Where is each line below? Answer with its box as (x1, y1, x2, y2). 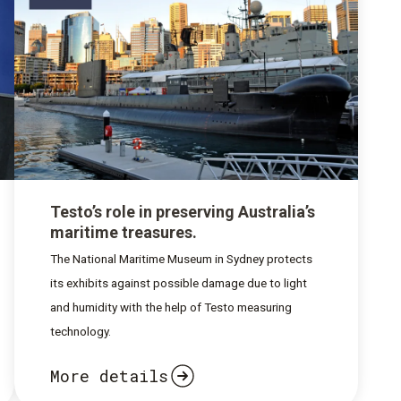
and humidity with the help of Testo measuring (50, 300, 292, 315)
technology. (50, 324, 111, 339)
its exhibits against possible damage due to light (50, 276, 307, 291)
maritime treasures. (50, 223, 197, 242)
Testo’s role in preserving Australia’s (50, 202, 315, 221)
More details (50, 364, 168, 387)
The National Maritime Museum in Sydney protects (50, 252, 312, 267)
